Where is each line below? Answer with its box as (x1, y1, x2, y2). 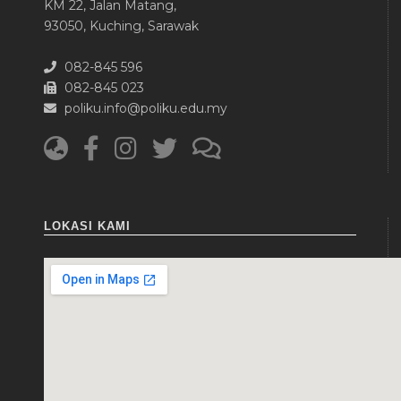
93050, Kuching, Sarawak (44, 17, 199, 34)
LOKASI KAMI (44, 218, 131, 233)
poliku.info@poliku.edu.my (61, 99, 227, 116)
